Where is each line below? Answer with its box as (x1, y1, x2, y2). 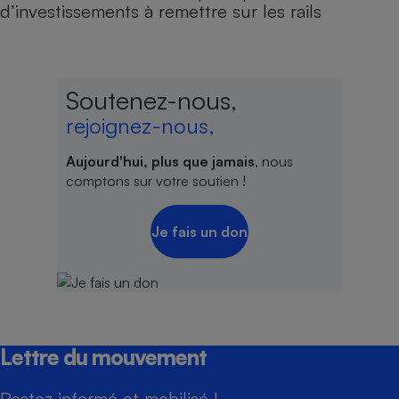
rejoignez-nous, (66, 112, 215, 140)
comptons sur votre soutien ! (66, 172, 246, 191)
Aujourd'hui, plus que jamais (66, 152, 255, 171)
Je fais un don (151, 223, 248, 241)
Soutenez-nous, (66, 85, 237, 117)
